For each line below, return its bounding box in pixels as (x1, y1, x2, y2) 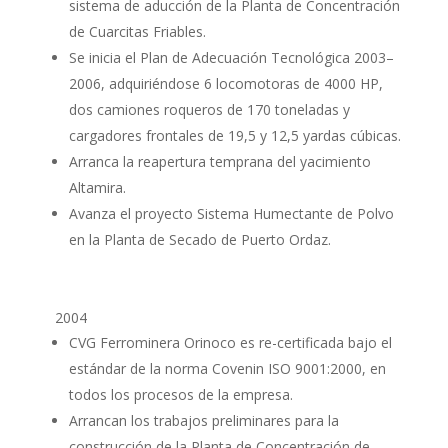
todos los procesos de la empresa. (68, 385, 293, 404)
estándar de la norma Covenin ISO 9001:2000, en (68, 359, 386, 378)
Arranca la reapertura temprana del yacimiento (68, 152, 371, 171)
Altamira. (68, 178, 126, 197)
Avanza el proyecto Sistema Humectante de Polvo (68, 204, 394, 223)
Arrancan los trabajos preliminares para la (68, 411, 339, 430)
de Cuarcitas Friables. (68, 22, 206, 41)
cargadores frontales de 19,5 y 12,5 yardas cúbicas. (68, 126, 401, 145)
